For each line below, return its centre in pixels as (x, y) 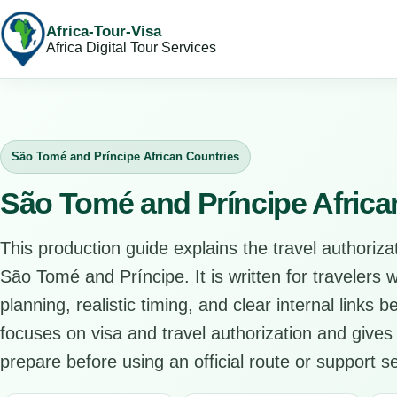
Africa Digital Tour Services (131, 47)
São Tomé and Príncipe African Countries (125, 157)
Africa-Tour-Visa (104, 31)
